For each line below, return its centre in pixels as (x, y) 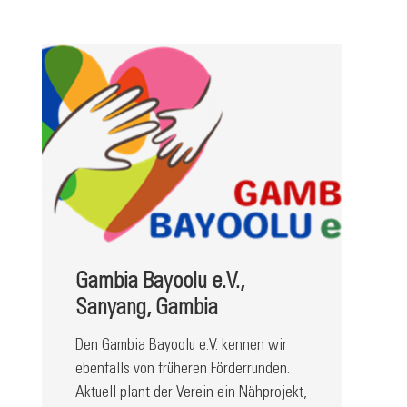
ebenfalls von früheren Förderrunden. (182, 369)
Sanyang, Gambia (146, 310)
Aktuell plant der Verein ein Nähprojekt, (191, 393)
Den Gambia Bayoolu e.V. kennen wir (181, 346)
